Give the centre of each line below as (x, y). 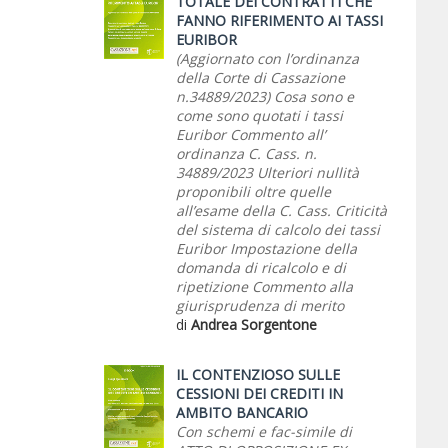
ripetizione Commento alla (264, 286)
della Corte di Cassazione (260, 77)
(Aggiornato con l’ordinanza (267, 58)
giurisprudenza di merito (260, 305)
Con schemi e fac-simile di (264, 431)
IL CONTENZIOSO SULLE (258, 374)
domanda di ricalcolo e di (261, 267)
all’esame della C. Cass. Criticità (281, 210)
